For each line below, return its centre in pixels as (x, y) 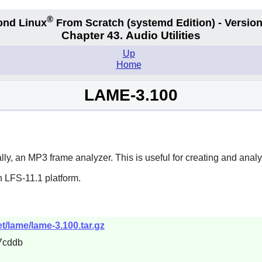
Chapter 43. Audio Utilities (131, 36)
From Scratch (90, 23)
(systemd (150, 23)
